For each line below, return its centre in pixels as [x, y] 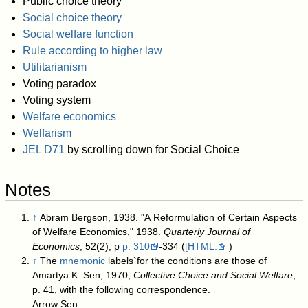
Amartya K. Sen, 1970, [83, 275]
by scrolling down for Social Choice [152, 149]
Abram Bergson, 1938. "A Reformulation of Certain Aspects [169, 217]
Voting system [56, 100]
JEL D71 [43, 149]
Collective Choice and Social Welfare [213, 275]
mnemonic [83, 260]
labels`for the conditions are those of [186, 260]
